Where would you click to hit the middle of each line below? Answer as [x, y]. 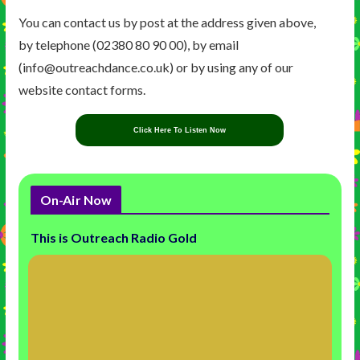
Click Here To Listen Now [180, 130]
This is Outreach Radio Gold [113, 238]
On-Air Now [76, 200]
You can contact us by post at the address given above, [167, 22]
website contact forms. [82, 90]
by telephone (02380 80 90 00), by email [128, 45]
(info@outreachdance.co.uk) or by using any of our [155, 67]
